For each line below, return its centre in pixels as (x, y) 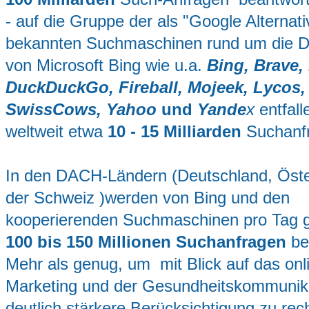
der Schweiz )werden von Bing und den (148, 197)
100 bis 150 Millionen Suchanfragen (146, 241)
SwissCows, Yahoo (81, 109)
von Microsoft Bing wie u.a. (106, 65)
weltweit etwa (57, 131)
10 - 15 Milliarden (175, 131)
